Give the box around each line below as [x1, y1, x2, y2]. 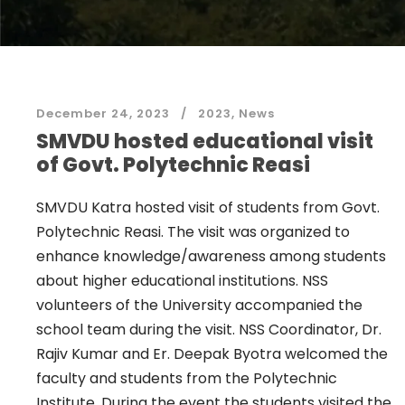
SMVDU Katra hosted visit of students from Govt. [36, 197, 380, 218]
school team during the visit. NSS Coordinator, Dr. [36, 319, 381, 340]
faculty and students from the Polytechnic [36, 368, 337, 389]
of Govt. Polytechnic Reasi [36, 151, 310, 179]
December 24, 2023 [36, 105, 170, 122]
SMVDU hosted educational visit [36, 127, 373, 155]
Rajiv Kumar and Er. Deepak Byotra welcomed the [36, 344, 388, 364]
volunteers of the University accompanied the [36, 295, 363, 316]
